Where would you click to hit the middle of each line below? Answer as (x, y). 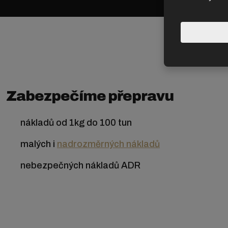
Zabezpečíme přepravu (90, 96)
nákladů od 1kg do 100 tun (76, 123)
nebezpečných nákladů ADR (80, 166)
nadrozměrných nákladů (108, 144)
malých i (39, 144)
